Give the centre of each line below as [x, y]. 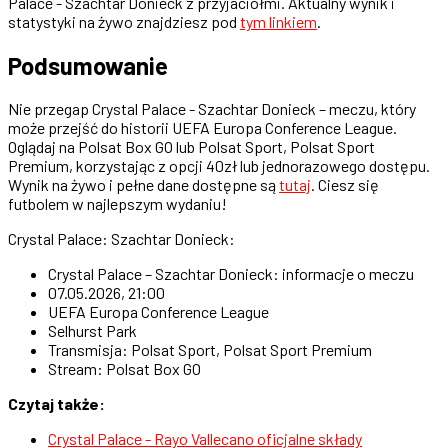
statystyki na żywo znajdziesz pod [124, 21]
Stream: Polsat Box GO [124, 369]
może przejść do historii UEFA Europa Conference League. [202, 128]
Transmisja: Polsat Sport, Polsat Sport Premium [210, 350]
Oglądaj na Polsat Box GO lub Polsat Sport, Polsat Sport [191, 147]
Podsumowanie [88, 65]
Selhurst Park [92, 331]
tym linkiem [278, 21]
